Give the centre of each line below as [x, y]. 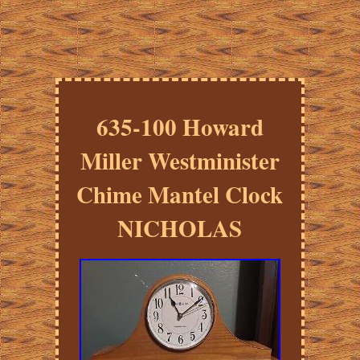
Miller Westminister [180, 161]
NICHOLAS [180, 229]
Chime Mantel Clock [180, 195]
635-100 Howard [180, 127]
